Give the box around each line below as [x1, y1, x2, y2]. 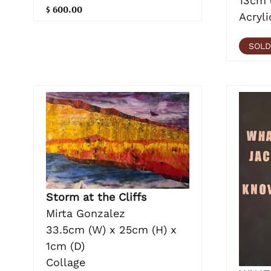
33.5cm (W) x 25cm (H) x [46, 223, 177, 237]
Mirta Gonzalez [46, 207, 125, 220]
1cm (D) [46, 240, 85, 253]
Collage [46, 256, 85, 269]
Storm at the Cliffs [46, 191, 146, 204]
